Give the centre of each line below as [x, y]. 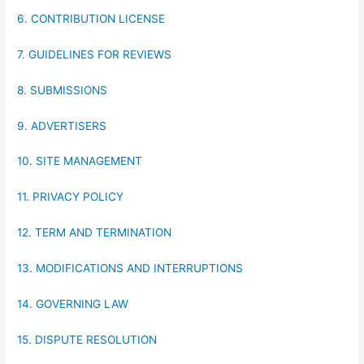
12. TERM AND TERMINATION [95, 233]
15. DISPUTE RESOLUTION [87, 339]
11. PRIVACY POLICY [71, 197]
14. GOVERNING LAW [73, 303]
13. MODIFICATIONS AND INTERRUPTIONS [130, 269]
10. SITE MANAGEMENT [80, 161]
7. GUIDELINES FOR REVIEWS [95, 54]
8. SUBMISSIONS [63, 90]
